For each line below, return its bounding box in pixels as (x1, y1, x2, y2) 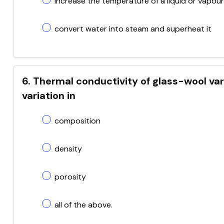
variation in (22, 89, 75, 102)
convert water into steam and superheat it (54, 23, 211, 34)
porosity (54, 171, 86, 182)
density (54, 143, 82, 154)
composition (54, 115, 100, 126)
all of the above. (54, 199, 112, 210)
